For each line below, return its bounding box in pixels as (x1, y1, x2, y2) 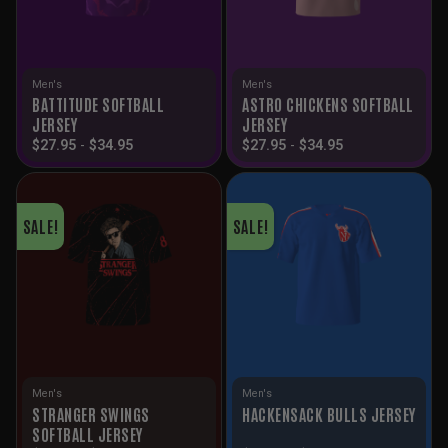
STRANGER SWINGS (32, 403, 150, 424)
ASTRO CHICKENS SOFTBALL (242, 93, 414, 114)
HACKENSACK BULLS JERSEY (242, 404, 416, 424)
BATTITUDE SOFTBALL (32, 93, 164, 114)
